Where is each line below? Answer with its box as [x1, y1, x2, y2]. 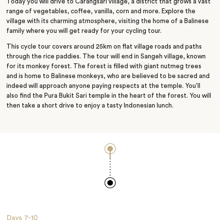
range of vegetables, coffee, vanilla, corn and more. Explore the [6, 8, 196, 15]
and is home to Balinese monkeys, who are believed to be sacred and [6, 73, 210, 80]
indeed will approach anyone [6, 82, 91, 90]
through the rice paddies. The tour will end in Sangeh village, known [6, 53, 206, 60]
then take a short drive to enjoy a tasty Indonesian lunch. [6, 102, 174, 110]
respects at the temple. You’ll [113, 82, 201, 90]
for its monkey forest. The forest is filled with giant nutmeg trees [6, 63, 202, 70]
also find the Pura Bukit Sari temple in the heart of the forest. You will [6, 92, 212, 100]
